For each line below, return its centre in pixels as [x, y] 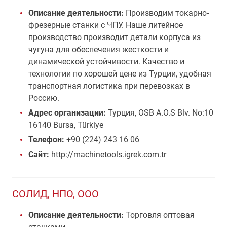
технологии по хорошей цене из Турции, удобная [120, 74]
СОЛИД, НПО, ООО [55, 194]
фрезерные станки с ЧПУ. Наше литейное [106, 25]
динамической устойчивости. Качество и [106, 62]
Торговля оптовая [159, 215]
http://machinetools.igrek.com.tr [108, 154]
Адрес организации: [68, 113]
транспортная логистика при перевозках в [109, 86]
